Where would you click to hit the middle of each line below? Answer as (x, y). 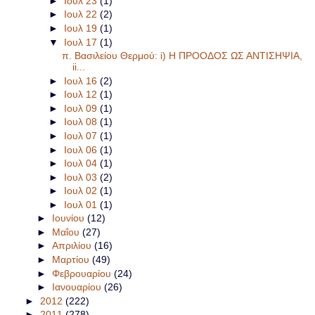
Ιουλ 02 (82, 191)
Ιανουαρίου (78, 287)
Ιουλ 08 (82, 122)
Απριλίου (73, 246)
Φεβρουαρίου (83, 273)
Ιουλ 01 (82, 204)
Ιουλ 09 (82, 108)
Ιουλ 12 (82, 95)
